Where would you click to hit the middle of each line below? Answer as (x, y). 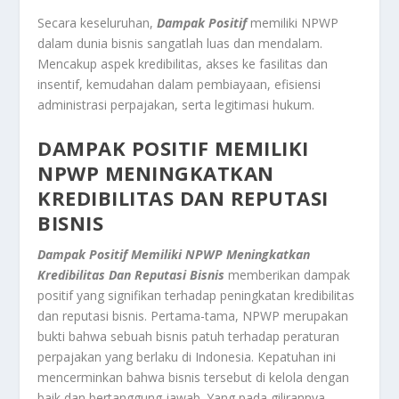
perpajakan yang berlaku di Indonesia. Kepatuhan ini (187, 356)
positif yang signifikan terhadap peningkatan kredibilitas (196, 295)
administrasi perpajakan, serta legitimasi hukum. (176, 105)
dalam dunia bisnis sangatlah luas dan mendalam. (180, 44)
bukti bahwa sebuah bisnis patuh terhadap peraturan (189, 336)
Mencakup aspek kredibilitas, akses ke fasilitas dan (183, 64)
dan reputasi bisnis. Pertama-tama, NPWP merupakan (193, 315)
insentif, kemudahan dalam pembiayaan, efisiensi (179, 85)
